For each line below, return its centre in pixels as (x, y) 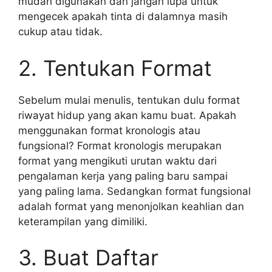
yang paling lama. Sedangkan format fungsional (134, 191)
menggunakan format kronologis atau (109, 130)
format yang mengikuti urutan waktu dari (117, 161)
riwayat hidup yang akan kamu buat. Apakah (127, 115)
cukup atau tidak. (60, 32)
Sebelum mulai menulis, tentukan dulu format (129, 100)
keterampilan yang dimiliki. (83, 221)
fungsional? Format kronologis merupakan (120, 145)
